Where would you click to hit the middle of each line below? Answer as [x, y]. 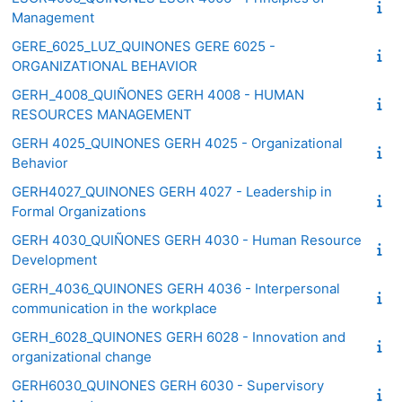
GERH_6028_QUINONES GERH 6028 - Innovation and [179, 336]
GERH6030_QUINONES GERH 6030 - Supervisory [168, 385]
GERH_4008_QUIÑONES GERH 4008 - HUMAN [158, 94]
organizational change [82, 356]
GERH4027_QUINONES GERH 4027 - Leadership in [172, 191]
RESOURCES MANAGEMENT [102, 114]
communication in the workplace [114, 308]
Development [54, 259]
